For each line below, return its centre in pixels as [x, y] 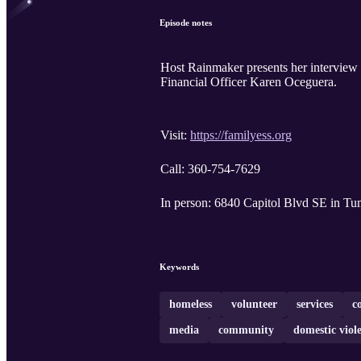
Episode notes [186, 23]
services [315, 305]
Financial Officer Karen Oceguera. [249, 82]
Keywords [179, 267]
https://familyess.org [241, 135]
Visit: [175, 135]
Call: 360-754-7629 [210, 169]
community [246, 330]
